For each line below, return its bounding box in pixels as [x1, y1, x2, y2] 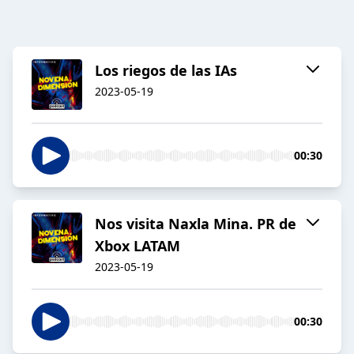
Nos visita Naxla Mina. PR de [95, 214, 296, 234]
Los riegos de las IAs [95, 61, 237, 81]
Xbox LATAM [95, 236, 180, 256]
